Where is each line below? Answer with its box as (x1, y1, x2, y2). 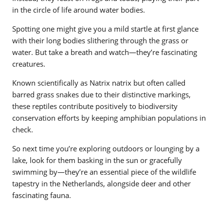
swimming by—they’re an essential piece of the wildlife (12, 166, 196, 177)
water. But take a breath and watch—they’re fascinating (12, 47, 197, 57)
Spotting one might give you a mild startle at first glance (12, 23, 199, 34)
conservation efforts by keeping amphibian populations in (12, 112, 206, 123)
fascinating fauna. (12, 190, 71, 200)
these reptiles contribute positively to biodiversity (12, 101, 178, 111)
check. (12, 124, 33, 134)
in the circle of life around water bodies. (12, 4, 145, 15)
